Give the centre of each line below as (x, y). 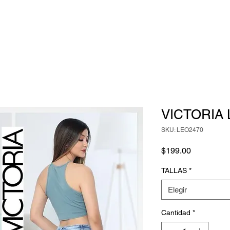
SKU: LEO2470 (182, 130)
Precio (202, 150)
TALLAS (174, 170)
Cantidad (176, 213)
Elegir (177, 190)
